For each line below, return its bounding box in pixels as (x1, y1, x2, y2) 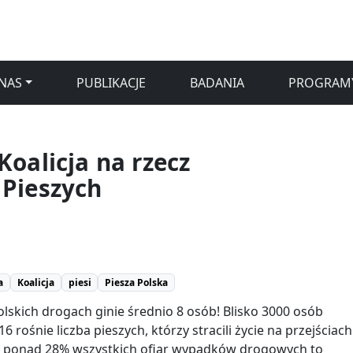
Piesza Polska (105, 275, 169, 289)
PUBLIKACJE (76, 74, 147, 91)
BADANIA (190, 74, 245, 91)
